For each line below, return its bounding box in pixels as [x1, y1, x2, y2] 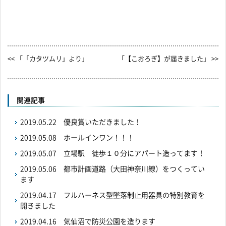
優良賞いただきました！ [64, 119, 141, 126]
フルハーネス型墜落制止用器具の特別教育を [64, 192, 205, 199]
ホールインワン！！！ [64, 134, 134, 142]
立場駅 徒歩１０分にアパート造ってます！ [64, 150, 205, 157]
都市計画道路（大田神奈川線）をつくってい [64, 165, 205, 173]
